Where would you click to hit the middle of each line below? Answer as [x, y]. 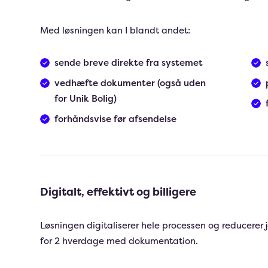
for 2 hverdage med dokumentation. [119, 241]
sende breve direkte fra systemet [129, 63]
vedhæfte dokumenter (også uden [130, 83]
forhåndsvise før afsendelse [116, 119]
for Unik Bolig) [86, 98]
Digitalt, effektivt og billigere [118, 192]
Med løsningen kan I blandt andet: [115, 30]
